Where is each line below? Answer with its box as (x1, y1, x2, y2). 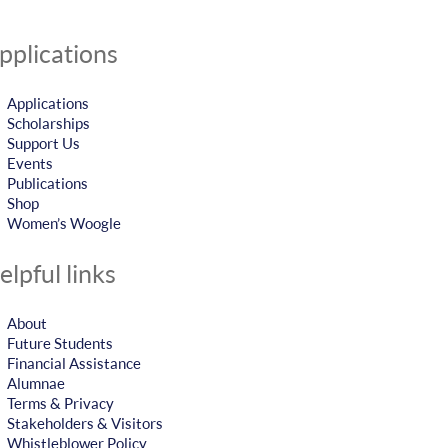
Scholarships (7, 114, 90, 132)
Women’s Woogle (7, 214, 121, 232)
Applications (7, 94, 89, 112)
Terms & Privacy (7, 394, 114, 412)
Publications (7, 174, 88, 192)
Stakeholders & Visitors (7, 414, 163, 432)
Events (7, 154, 53, 172)
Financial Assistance (7, 354, 141, 372)
